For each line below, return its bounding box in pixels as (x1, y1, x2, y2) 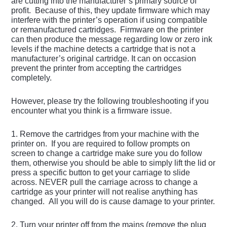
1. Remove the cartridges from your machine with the (11, 130, 200, 139)
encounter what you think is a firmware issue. (11, 106, 172, 116)
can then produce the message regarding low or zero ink (11, 35, 213, 44)
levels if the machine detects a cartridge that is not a (11, 45, 196, 54)
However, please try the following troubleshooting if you (11, 97, 209, 106)
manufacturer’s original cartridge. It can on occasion (11, 54, 197, 63)
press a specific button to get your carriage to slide (11, 168, 191, 177)
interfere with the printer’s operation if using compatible (11, 16, 208, 25)
